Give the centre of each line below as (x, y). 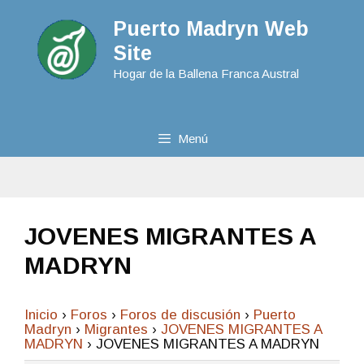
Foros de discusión (180, 314)
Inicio (41, 314)
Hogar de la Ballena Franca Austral (206, 74)
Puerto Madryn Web (210, 28)
